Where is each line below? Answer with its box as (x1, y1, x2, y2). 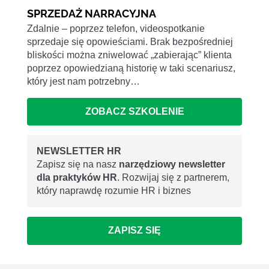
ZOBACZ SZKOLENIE (85, 106, 184, 117)
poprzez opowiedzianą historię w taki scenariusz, (27, 62, 235, 73)
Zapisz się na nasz (37, 159, 119, 170)
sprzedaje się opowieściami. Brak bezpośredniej (27, 36, 233, 47)
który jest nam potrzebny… (27, 76, 140, 86)
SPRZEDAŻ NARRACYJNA (27, 7, 156, 20)
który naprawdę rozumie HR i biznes (37, 186, 191, 196)
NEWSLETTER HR (37, 146, 121, 157)
